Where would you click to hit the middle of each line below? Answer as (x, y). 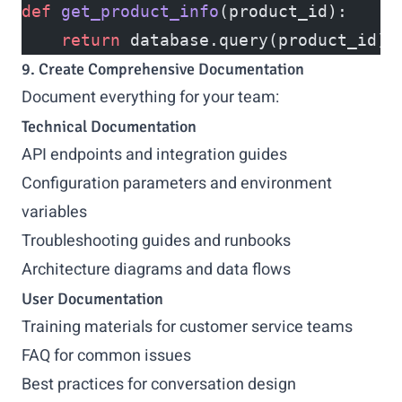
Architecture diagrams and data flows (156, 270)
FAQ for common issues (106, 356)
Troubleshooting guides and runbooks (156, 241)
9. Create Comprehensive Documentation (163, 69)
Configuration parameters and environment (177, 184)
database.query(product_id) (253, 40)
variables (54, 212)
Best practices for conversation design (159, 385)
